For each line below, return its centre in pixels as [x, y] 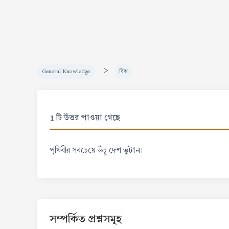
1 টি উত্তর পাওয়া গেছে [85, 117]
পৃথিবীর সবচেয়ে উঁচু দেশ [86, 150]
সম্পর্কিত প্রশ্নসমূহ [86, 218]
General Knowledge [66, 71]
